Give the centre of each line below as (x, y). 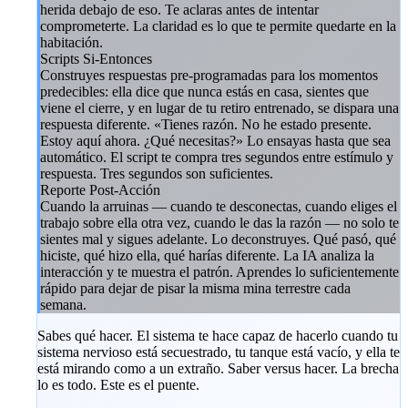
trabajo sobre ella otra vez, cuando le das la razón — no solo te (219, 222)
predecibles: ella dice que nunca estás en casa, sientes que (204, 91)
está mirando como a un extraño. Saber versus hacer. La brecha (218, 368)
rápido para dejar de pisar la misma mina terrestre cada (195, 288)
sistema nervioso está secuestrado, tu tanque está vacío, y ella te (219, 352)
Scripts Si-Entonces (96, 58)
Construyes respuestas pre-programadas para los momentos (209, 75)
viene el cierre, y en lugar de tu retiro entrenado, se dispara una (219, 107)
